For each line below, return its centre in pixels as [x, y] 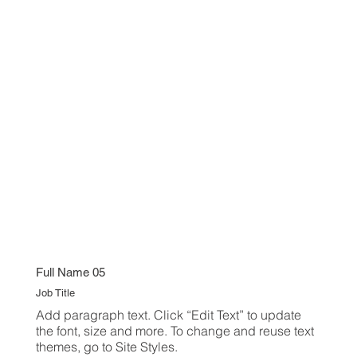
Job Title [55, 292]
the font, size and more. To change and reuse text [175, 330]
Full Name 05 [70, 272]
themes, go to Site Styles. [106, 346]
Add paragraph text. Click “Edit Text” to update [168, 314]
